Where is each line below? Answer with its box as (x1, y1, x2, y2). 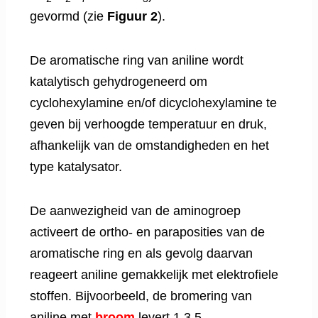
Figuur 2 (107, 9, 158, 24)
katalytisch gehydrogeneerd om (30, 75, 207, 89)
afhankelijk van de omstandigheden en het (30, 138, 269, 153)
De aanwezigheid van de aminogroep (30, 204, 241, 219)
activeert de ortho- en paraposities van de (30, 225, 265, 240)
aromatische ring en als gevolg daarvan (30, 246, 253, 261)
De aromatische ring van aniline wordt (30, 53, 243, 68)
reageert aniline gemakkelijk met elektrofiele (30, 268, 278, 283)
